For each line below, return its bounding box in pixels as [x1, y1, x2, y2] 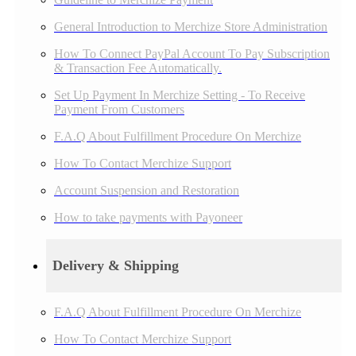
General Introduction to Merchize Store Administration [54, 20, 327, 34]
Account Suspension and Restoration [54, 184, 239, 198]
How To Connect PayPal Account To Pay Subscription [54, 47, 330, 61]
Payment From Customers [54, 103, 184, 117]
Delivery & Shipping [52, 257, 179, 273]
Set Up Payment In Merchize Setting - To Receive [54, 88, 305, 103]
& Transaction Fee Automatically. [54, 61, 222, 75]
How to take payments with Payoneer [54, 211, 242, 225]
